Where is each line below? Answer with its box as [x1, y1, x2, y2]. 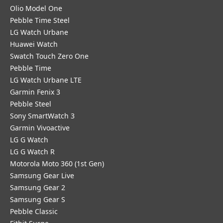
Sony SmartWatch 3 [10, 111, 75, 120]
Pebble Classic [10, 207, 58, 216]
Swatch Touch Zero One [10, 51, 89, 61]
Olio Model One [10, 3, 62, 13]
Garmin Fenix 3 [10, 87, 60, 97]
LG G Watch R [10, 147, 55, 156]
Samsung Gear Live [10, 171, 74, 180]
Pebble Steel [10, 99, 51, 109]
